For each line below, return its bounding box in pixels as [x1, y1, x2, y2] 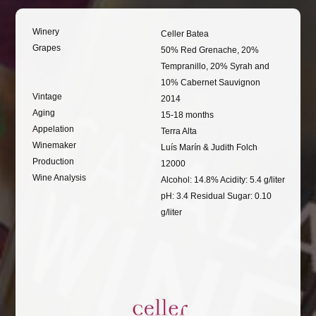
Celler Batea [160, 28, 209, 39]
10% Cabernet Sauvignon [160, 77, 260, 87]
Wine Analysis [32, 172, 87, 183]
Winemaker [32, 140, 77, 150]
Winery [32, 26, 60, 37]
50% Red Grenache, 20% [160, 44, 259, 55]
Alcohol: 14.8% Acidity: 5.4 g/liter [160, 174, 285, 185]
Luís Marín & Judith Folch [160, 142, 257, 152]
